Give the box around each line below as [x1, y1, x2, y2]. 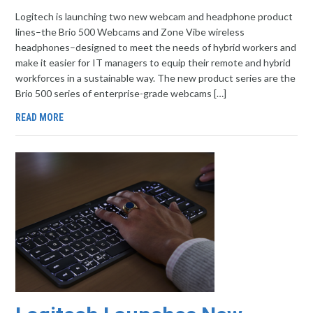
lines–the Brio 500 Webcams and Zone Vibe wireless [15, 26, 245, 38]
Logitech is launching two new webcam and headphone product [15, 10, 293, 22]
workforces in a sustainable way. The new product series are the [15, 72, 296, 84]
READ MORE [15, 112, 64, 123]
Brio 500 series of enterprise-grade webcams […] [15, 87, 227, 99]
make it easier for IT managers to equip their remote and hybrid [15, 57, 291, 68]
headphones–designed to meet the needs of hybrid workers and [15, 41, 297, 53]
